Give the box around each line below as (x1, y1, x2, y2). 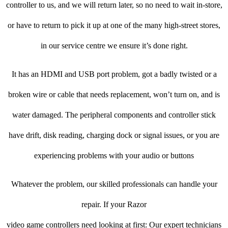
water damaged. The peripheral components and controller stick (12, 110, 216, 120)
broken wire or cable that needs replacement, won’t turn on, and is (8, 90, 220, 99)
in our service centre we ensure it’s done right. (40, 41, 188, 50)
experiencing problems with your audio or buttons (34, 151, 194, 160)
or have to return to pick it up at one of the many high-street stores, (8, 21, 220, 30)
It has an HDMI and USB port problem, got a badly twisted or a (11, 70, 217, 79)
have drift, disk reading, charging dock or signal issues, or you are (9, 131, 219, 140)
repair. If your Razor (81, 200, 147, 209)
